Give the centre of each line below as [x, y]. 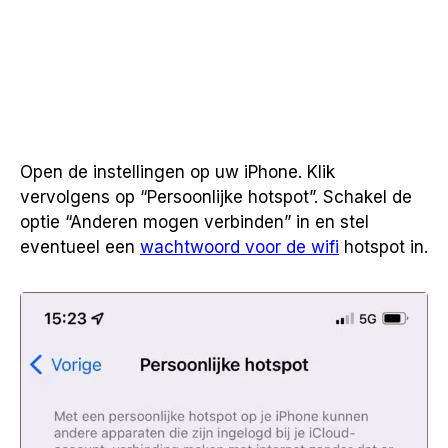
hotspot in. [383, 247]
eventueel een [80, 247]
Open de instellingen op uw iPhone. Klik [177, 172]
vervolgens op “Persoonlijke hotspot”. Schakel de [216, 197]
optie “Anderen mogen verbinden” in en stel [194, 222]
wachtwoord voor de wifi [239, 247]
